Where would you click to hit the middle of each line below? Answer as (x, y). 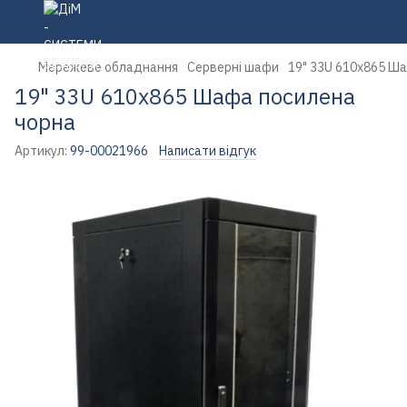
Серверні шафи (233, 67)
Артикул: (41, 151)
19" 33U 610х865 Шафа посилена (185, 96)
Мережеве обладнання (108, 67)
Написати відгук (208, 151)
